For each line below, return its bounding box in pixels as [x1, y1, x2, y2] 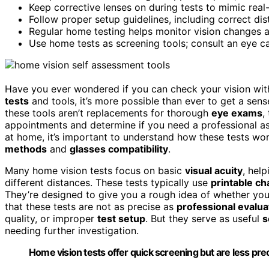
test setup [97, 212, 145, 225]
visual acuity [185, 164, 243, 177]
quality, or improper [5, 212, 97, 225]
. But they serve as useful [145, 212, 262, 225]
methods [5, 142, 47, 155]
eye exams [211, 106, 262, 119]
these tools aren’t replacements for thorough [5, 106, 211, 119]
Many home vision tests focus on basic [5, 164, 185, 177]
